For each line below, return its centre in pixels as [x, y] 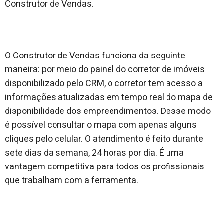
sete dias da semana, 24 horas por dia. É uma [94, 153]
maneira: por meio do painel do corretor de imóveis [105, 69]
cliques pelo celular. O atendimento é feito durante [104, 139]
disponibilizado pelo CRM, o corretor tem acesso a [104, 83]
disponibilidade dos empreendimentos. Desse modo [108, 111]
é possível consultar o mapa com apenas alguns [101, 125]
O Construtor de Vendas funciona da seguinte [95, 55]
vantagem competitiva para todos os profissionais [105, 166]
